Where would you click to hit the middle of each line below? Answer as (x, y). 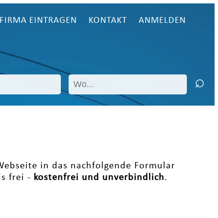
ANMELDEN (163, 21)
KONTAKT (108, 21)
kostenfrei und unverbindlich (99, 178)
